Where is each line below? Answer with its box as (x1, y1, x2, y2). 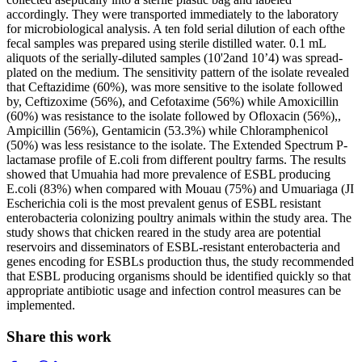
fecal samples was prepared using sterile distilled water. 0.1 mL (6, 36, 326, 50)
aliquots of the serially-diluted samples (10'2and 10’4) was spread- (6, 50, 343, 65)
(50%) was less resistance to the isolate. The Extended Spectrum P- (6, 137, 347, 152)
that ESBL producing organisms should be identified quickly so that (6, 268, 351, 283)
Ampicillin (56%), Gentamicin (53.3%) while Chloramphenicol (6, 123, 328, 137)
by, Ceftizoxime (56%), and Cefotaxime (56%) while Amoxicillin (6, 94, 339, 108)
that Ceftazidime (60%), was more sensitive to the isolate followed (6, 79, 343, 94)
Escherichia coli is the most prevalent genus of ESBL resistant (6, 196, 321, 210)
